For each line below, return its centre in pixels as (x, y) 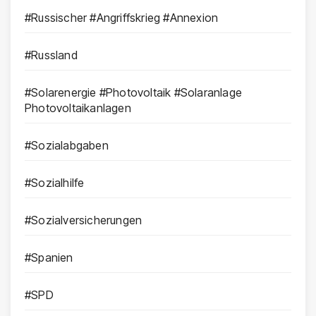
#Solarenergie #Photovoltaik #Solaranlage (133, 92)
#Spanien (49, 257)
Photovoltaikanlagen (78, 108)
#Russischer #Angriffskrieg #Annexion (122, 17)
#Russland (51, 55)
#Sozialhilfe (55, 182)
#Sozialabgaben (67, 145)
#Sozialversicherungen (84, 220)
